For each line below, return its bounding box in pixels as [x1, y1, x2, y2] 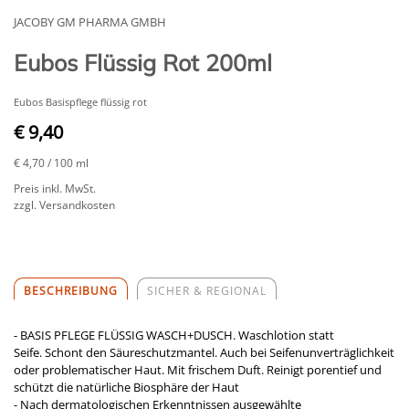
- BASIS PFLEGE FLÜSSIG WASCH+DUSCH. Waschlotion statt [14, 326, 334, 343]
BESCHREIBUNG [24, 282, 118, 299]
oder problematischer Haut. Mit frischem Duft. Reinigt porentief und [14, 361, 382, 378]
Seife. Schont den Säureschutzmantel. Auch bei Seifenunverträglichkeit [14, 343, 394, 361]
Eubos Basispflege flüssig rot [14, 94, 147, 109]
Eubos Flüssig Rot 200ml [14, 47, 272, 77]
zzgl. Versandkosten [14, 196, 115, 213]
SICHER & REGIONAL [147, 282, 267, 299]
